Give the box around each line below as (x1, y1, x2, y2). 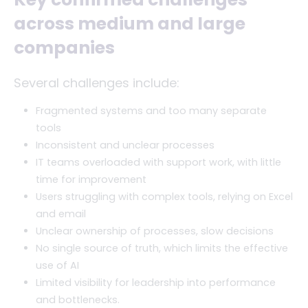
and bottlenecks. (36, 293, 120, 307)
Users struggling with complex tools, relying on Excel (36, 190, 293, 203)
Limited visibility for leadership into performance (36, 276, 276, 289)
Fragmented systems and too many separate (36, 104, 267, 118)
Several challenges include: (14, 74, 179, 91)
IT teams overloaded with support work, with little (36, 155, 281, 169)
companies (14, 36, 115, 60)
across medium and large (14, 12, 245, 36)
